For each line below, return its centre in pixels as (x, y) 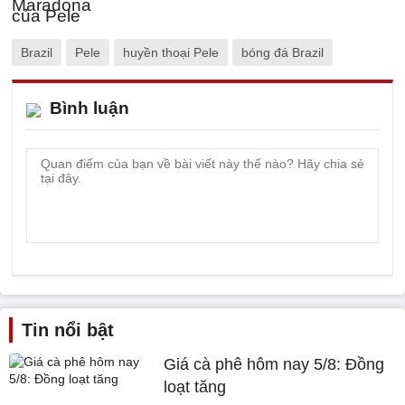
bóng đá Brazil (283, 52)
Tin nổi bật (68, 330)
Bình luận (89, 108)
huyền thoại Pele (171, 52)
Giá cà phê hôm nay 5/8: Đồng (274, 364)
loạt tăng (195, 386)
